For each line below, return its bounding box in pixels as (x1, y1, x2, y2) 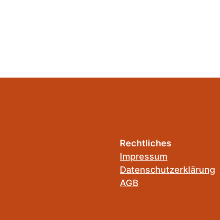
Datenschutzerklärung (120, 164, 215, 175)
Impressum (120, 151, 167, 162)
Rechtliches (120, 137, 171, 149)
